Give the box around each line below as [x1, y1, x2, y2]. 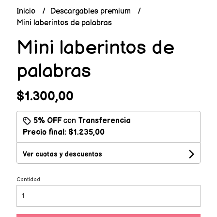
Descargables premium [50, 6, 133, 16]
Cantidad [16, 176, 40, 183]
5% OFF [33, 116, 62, 125]
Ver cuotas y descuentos [22, 150, 102, 158]
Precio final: [22, 127, 68, 137]
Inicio [16, 6, 37, 16]
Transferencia [77, 116, 131, 125]
